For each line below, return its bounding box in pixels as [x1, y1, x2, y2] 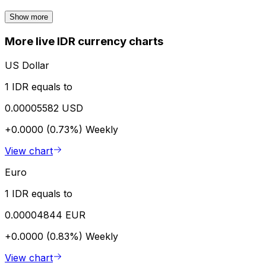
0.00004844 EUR [5, 208, 85, 221]
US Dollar [5, 59, 49, 71]
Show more [9, 12, 48, 22]
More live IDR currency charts [5, 34, 163, 49]
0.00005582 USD [5, 102, 83, 114]
